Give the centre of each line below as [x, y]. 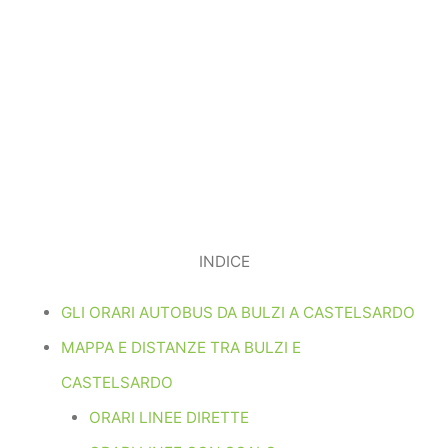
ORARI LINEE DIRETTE [168, 417]
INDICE [224, 262]
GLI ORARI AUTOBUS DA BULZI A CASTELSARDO [237, 312]
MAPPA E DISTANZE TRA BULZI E [180, 347]
